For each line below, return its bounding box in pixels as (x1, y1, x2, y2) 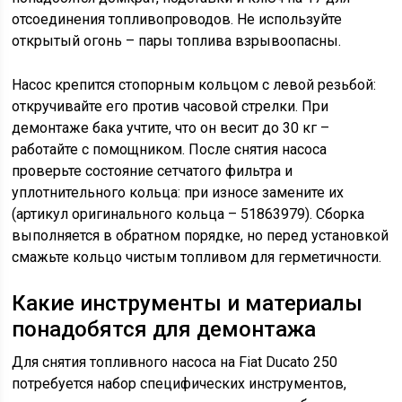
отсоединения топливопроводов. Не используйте (12, 11, 343, 28)
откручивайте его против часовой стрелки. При (12, 98, 329, 115)
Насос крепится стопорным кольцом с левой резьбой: (12, 76, 377, 93)
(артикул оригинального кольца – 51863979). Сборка (12, 205, 365, 223)
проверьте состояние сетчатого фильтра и (12, 162, 293, 179)
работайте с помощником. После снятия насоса (12, 141, 328, 158)
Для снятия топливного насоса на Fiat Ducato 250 (12, 354, 338, 371)
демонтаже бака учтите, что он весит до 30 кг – (12, 119, 330, 136)
